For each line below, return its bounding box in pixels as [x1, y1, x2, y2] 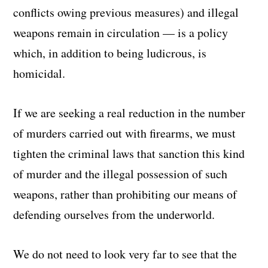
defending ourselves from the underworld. [13, 206, 215, 223]
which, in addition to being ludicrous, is [13, 44, 207, 61]
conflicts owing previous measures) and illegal [13, 4, 239, 20]
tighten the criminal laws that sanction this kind [13, 145, 245, 162]
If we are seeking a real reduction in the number [13, 104, 246, 121]
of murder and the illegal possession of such [13, 165, 228, 182]
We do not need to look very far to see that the [13, 245, 237, 262]
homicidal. [13, 65, 66, 81]
